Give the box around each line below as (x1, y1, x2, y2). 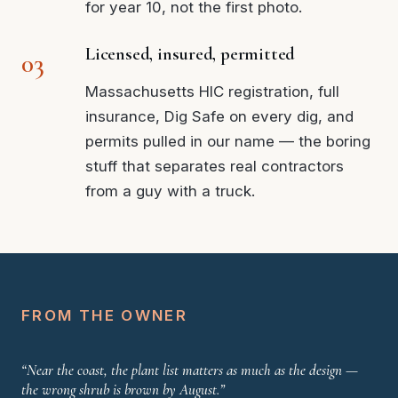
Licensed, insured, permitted (85, 42, 296, 65)
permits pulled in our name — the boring (85, 131, 370, 150)
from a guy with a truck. (85, 181, 255, 200)
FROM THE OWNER (21, 306, 188, 324)
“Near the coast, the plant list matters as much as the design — (21, 360, 358, 379)
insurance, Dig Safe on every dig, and (85, 107, 354, 125)
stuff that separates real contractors (85, 156, 344, 175)
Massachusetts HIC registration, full (85, 82, 339, 100)
